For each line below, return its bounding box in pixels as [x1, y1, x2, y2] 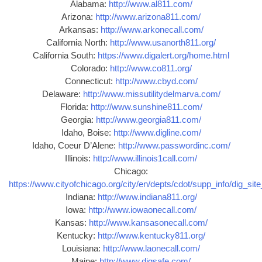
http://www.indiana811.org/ [97, 192, 197, 202]
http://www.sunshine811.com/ [90, 102, 202, 112]
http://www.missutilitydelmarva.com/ [82, 89, 220, 99]
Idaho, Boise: [61, 127, 113, 138]
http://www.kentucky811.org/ [98, 230, 205, 241]
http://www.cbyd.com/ [115, 76, 198, 87]
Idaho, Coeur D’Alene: [32, 140, 118, 151]
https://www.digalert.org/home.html [98, 50, 229, 61]
